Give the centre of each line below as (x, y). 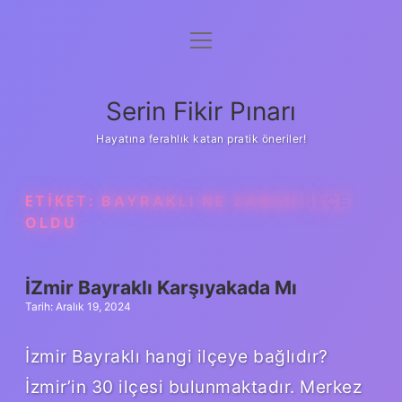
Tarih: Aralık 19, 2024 (78, 306)
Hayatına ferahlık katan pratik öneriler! (201, 139)
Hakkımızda (201, 87)
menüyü (216, 40)
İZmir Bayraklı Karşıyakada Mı (161, 288)
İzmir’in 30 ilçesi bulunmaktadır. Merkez (193, 386)
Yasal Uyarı (201, 131)
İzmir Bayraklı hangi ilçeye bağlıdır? (177, 356)
